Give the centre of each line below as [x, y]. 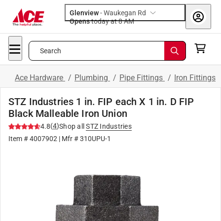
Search [51, 51]
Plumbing [92, 78]
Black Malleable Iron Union [68, 113]
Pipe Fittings [142, 78]
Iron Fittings [195, 78]
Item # [19, 139]
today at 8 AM [129, 21]
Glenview [84, 13]
